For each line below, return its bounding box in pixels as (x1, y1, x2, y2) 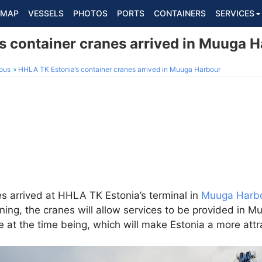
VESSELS (28, 8, 64, 18)
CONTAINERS (154, 8, 206, 18)
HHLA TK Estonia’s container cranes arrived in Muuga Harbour (18, 65, 220, 74)
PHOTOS (73, 8, 108, 18)
